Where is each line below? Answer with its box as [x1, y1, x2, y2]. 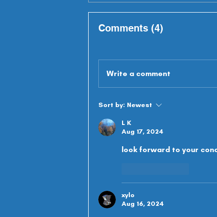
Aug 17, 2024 [122, 127, 163, 136]
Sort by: [98, 101, 125, 109]
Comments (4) [98, 22, 163, 34]
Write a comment [107, 69, 170, 78]
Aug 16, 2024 [122, 200, 164, 208]
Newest [127, 101, 152, 109]
